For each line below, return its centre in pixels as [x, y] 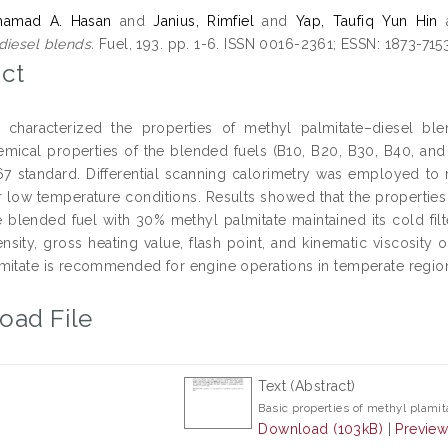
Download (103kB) [321, 428]
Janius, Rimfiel [204, 21]
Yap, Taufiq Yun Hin [366, 21]
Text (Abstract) [307, 385]
